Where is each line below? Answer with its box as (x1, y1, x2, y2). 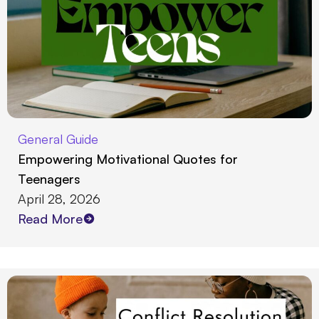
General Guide (18, 131, 98, 147)
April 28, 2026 (18, 191, 100, 206)
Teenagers (18, 171, 80, 187)
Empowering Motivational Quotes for (18, 151, 238, 167)
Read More (18, 211, 83, 226)
